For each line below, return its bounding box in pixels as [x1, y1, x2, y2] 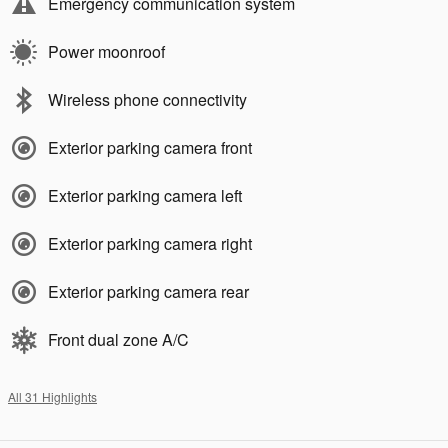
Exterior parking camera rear [48, 280, 249, 304]
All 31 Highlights [8, 388, 97, 406]
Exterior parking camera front [48, 136, 252, 160]
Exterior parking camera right [48, 232, 252, 256]
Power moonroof [48, 40, 165, 64]
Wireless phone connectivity [48, 88, 247, 112]
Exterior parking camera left [48, 184, 242, 208]
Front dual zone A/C [48, 328, 189, 352]
